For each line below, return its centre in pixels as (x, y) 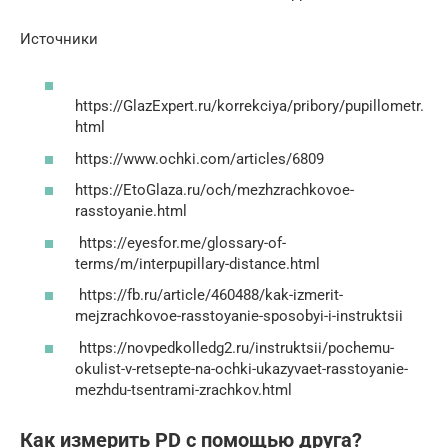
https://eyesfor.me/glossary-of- (180, 242)
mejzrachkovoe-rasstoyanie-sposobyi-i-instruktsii (239, 316)
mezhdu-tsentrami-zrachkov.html (183, 389)
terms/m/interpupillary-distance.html (197, 263)
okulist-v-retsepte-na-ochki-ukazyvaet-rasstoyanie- (241, 368)
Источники (59, 38)
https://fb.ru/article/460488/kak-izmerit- (209, 295)
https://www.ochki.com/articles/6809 (199, 158)
